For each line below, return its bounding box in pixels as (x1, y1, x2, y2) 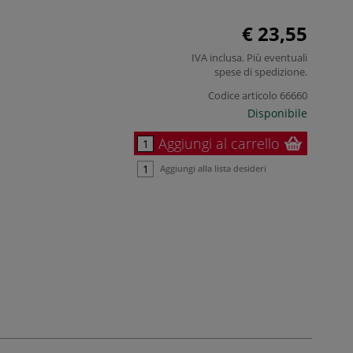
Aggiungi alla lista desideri (160, 162, 266, 174)
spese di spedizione (214, 64, 305, 79)
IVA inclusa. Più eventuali (191, 50, 307, 65)
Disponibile (247, 105, 307, 121)
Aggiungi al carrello (158, 133, 280, 153)
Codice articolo (208, 87, 277, 102)
